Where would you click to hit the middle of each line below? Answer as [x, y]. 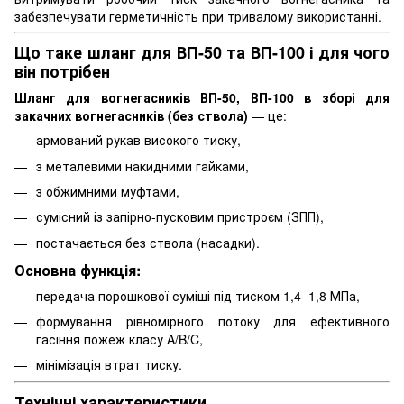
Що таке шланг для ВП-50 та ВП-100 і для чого [202, 52]
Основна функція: [78, 270]
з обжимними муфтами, [108, 191]
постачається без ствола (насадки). [148, 242]
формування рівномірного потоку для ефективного [213, 321]
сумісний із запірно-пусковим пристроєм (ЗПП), [180, 217]
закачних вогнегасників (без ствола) [131, 116]
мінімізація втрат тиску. [109, 365]
